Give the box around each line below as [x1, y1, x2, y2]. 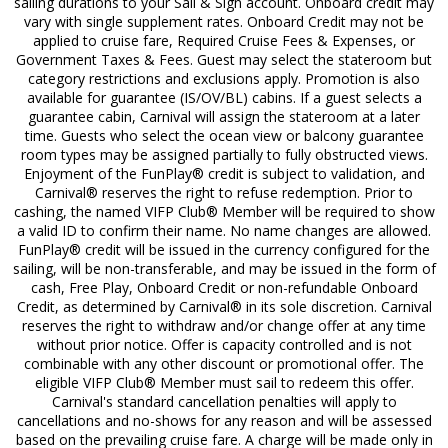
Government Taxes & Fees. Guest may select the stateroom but [16, 49, 432, 69]
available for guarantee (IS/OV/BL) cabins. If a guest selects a [26, 87, 422, 107]
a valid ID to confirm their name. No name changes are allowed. [17, 220, 431, 240]
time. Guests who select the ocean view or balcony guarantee [24, 125, 424, 145]
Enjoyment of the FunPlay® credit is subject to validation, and [23, 163, 425, 183]
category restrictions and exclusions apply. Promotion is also [28, 68, 420, 88]
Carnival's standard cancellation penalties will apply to [51, 391, 397, 411]
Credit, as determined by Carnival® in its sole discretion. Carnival [16, 296, 432, 316]
